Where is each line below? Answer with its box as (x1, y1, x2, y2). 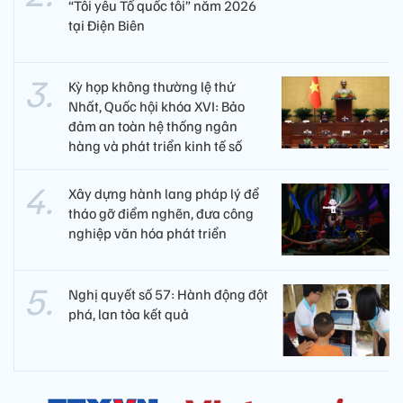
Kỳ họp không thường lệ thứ (68, 76, 235, 95)
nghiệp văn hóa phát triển (68, 223, 227, 242)
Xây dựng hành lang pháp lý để (68, 184, 259, 202)
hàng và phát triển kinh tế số (68, 136, 242, 155)
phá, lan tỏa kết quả (68, 304, 189, 323)
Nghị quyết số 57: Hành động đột (68, 284, 268, 303)
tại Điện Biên (68, 15, 145, 34)
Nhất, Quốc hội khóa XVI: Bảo (68, 96, 245, 115)
